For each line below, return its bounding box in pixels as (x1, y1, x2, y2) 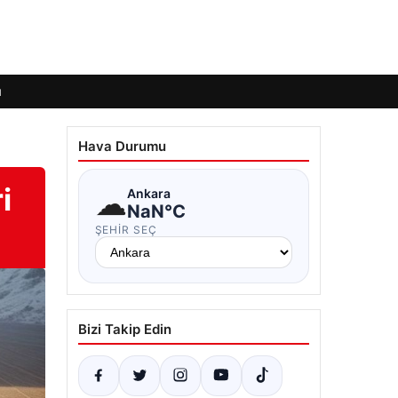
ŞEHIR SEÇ (94, 223, 158, 236)
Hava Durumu (77, 138, 166, 155)
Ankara (126, 185, 171, 201)
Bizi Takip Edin (77, 321, 171, 338)
